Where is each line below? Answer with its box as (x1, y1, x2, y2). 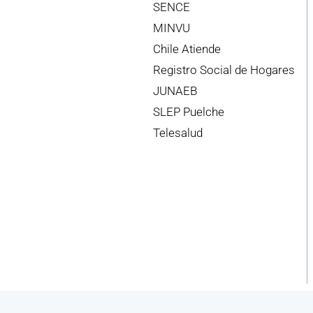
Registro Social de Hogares (152, 63, 295, 78)
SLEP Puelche (152, 105, 224, 119)
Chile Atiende (152, 42, 221, 57)
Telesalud (152, 126, 203, 140)
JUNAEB (152, 84, 197, 99)
